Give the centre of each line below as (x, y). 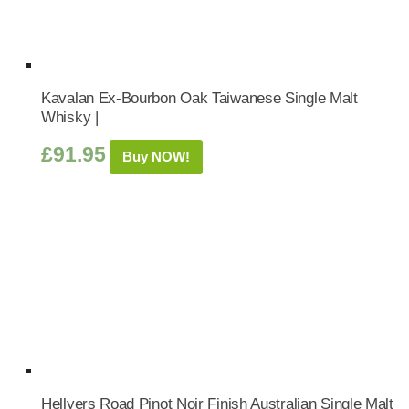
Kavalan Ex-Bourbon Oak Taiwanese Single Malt (199, 98)
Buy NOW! (156, 157)
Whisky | (70, 117)
